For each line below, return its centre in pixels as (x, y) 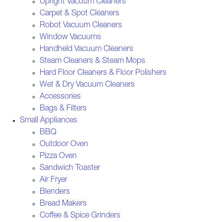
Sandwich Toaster (70, 168)
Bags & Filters (63, 109)
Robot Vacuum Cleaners (81, 26)
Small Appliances (49, 121)
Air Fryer (54, 180)
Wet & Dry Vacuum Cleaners (87, 85)
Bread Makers (63, 204)
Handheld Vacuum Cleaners (86, 49)
